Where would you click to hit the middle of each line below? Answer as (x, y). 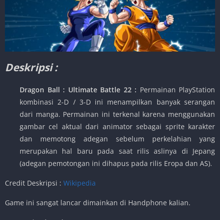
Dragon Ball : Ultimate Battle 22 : (80, 89)
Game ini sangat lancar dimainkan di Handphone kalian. (98, 202)
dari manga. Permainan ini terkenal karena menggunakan (117, 114)
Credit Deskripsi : (34, 183)
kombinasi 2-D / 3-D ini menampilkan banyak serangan (117, 102)
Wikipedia (80, 183)
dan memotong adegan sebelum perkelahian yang (117, 138)
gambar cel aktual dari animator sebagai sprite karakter (117, 126)
